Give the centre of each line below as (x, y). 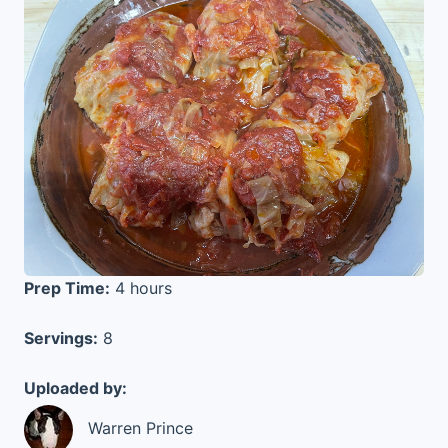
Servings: (61, 338)
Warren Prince (133, 428)
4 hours (141, 288)
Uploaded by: (75, 388)
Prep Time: (67, 288)
